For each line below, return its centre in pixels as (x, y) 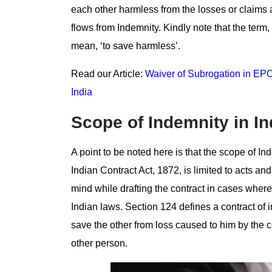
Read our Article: (108, 73)
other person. (99, 243)
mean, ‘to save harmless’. (126, 46)
